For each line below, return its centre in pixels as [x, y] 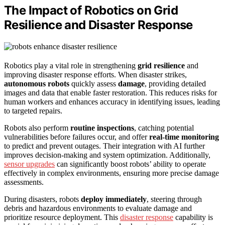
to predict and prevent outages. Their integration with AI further [104, 146]
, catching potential [164, 128]
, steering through [174, 199]
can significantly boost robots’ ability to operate [130, 164]
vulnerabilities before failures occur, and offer [77, 137]
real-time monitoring [184, 137]
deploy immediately [114, 199]
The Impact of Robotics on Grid [91, 10]
